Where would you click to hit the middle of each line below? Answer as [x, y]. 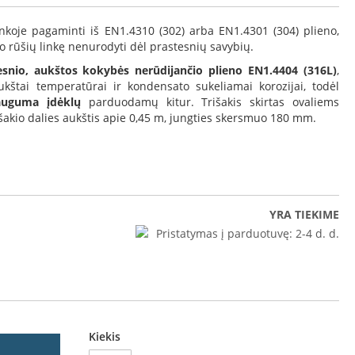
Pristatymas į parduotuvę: [224, 234]
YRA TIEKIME [304, 214]
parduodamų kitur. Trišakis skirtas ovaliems [210, 102]
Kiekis [105, 336]
